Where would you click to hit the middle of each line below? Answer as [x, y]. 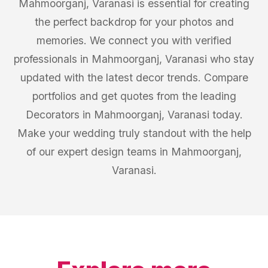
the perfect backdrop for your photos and [134, 22]
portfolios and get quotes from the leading [134, 96]
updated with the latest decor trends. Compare [134, 77]
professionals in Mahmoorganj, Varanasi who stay [134, 59]
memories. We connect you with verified [134, 40]
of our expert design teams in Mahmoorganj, [134, 152]
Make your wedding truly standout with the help [134, 133]
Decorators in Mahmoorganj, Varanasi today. [134, 115]
